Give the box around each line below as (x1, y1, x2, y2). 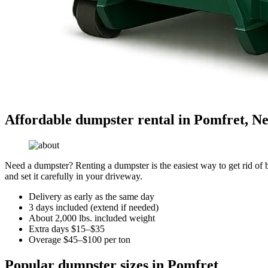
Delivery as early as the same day (29, 191, 154, 202)
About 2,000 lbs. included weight (29, 212, 155, 223)
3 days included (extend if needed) (29, 202, 159, 212)
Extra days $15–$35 (29, 223, 105, 234)
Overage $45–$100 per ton (29, 234, 130, 245)
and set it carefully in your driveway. (5, 170, 142, 181)
